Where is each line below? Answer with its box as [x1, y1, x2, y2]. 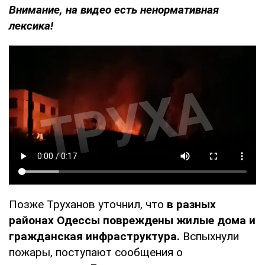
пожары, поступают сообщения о [9, 245, 183, 259]
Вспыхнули [180, 229, 239, 243]
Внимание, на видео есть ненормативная [9, 2, 219, 17]
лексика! [9, 18, 53, 33]
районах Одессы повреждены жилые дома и [9, 213, 256, 227]
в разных [167, 197, 216, 211]
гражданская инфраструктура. [9, 229, 180, 243]
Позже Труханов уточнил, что [9, 197, 167, 211]
